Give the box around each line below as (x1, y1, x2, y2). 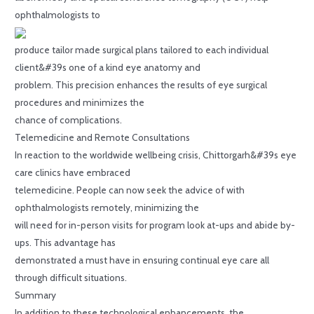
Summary (15, 289, 57, 301)
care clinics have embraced (15, 166, 131, 178)
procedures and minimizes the (15, 96, 145, 108)
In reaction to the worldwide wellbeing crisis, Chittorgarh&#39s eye (15, 149, 297, 161)
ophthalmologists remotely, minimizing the (15, 201, 200, 213)
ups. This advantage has (15, 236, 116, 248)
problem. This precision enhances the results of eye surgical (15, 78, 268, 90)
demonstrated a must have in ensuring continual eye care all (15, 254, 270, 266)
